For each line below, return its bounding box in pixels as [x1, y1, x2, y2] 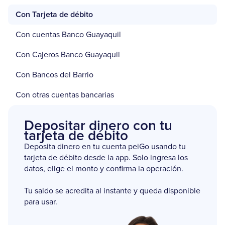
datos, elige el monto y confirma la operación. [24, 164, 183, 173]
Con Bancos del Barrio [16, 70, 93, 79]
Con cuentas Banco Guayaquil [16, 30, 121, 39]
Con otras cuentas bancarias [16, 90, 114, 99]
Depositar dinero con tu [24, 119, 172, 133]
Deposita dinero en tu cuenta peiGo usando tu [24, 142, 186, 151]
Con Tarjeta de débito [16, 10, 93, 19]
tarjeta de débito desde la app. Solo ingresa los [24, 153, 188, 162]
